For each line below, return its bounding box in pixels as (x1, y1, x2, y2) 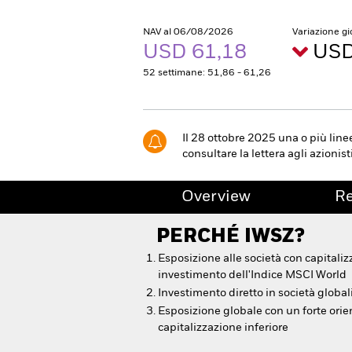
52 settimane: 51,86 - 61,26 (143, 68, 271, 78)
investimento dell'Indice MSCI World (158, 269, 346, 280)
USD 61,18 (143, 42, 251, 63)
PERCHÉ (156, 227, 244, 246)
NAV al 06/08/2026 (143, 27, 233, 37)
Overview (181, 189, 251, 205)
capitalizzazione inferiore (158, 322, 288, 333)
